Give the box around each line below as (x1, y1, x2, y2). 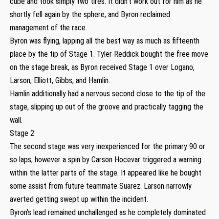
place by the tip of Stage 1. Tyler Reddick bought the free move (10, 49, 208, 59)
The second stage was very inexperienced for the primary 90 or (10, 141, 205, 151)
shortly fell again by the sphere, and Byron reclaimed (10, 9, 170, 19)
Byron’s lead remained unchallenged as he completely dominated (10, 207, 206, 217)
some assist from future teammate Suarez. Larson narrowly (10, 181, 192, 191)
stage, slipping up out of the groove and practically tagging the (10, 102, 203, 111)
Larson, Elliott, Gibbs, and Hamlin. (10, 75, 112, 85)
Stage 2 (10, 128, 34, 138)
